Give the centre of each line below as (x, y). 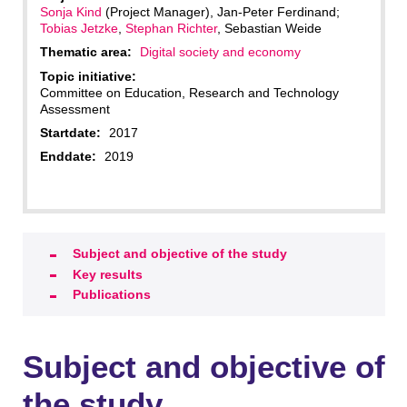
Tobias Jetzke (79, 28)
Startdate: (70, 133)
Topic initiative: (88, 76)
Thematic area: (85, 52)
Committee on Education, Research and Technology (189, 92)
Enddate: (68, 157)
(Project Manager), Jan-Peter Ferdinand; (220, 11)
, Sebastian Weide (269, 28)
